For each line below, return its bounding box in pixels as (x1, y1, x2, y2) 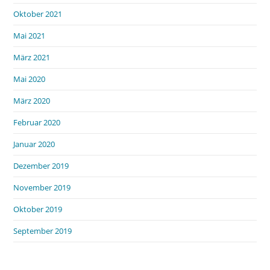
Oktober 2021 (13, 8, 63, 19)
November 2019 (13, 181, 71, 193)
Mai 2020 (13, 73, 46, 84)
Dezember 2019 (13, 160, 69, 171)
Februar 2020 (13, 116, 61, 128)
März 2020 (13, 95, 51, 106)
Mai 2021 (13, 30, 46, 41)
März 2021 (13, 51, 51, 63)
